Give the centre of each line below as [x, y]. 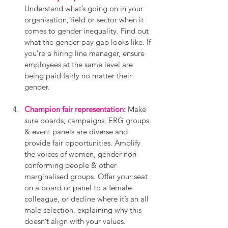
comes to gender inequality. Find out [88, 31]
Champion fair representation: [75, 109]
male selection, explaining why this [84, 210]
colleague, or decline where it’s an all [88, 198]
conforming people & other [72, 165]
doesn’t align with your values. [76, 221]
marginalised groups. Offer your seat [87, 176]
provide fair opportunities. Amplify [83, 142]
